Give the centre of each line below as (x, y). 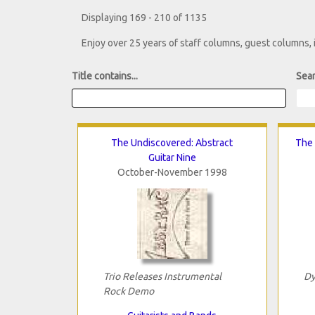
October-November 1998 (172, 172)
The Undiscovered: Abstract (172, 142)
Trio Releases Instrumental (162, 276)
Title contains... (105, 76)
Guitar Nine (172, 157)
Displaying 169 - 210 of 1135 (144, 18)
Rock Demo (128, 291)
